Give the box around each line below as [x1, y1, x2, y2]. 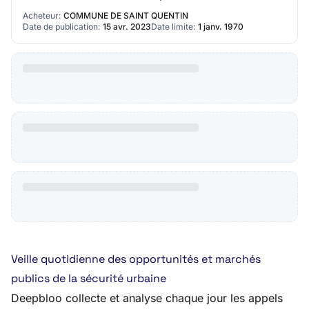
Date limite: [151, 21, 195, 32]
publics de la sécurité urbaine [11, 271, 166, 286]
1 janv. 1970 [198, 21, 243, 32]
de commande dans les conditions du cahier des [23, 3, 241, 14]
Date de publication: [23, 21, 100, 32]
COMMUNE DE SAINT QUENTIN [63, 10, 188, 21]
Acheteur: [23, 10, 61, 21]
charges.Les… [23, 17, 86, 28]
